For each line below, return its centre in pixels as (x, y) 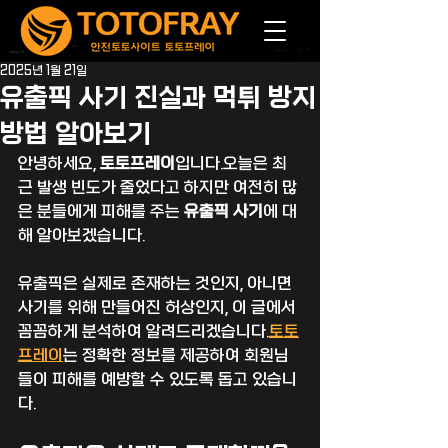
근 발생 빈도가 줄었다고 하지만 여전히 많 (157, 187)
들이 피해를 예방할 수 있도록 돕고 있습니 (157, 379)
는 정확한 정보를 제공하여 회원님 (176, 355)
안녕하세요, (59, 163)
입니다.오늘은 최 (231, 163)
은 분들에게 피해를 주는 (101, 211)
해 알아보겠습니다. (81, 235)
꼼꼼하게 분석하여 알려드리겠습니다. (143, 331)
